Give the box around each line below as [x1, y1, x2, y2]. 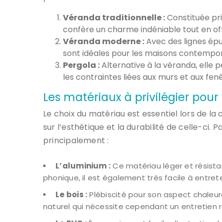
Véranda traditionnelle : [63, 11, 165, 23]
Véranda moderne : [63, 35, 144, 47]
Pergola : [63, 59, 100, 71]
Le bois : [55, 189, 88, 200]
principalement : [43, 134, 109, 146]
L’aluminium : [55, 160, 111, 171]
